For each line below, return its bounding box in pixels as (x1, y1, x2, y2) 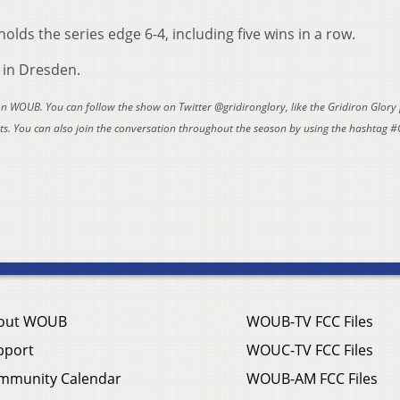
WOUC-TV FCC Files (246, 340, 373, 361)
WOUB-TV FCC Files (246, 312, 373, 332)
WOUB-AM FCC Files (246, 369, 378, 389)
